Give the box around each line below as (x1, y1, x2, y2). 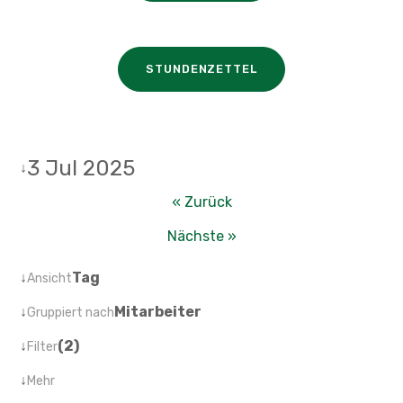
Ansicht (27, 271, 73, 286)
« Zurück (171, 193, 232, 210)
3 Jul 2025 (27, 156, 136, 181)
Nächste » (166, 228, 237, 245)
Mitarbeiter (114, 303, 202, 320)
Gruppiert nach (27, 305, 115, 320)
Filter (27, 339, 58, 354)
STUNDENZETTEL (146, 62, 257, 76)
